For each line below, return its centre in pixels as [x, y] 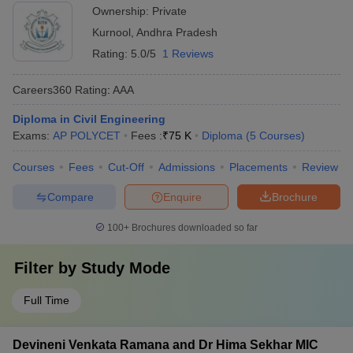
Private [169, 11]
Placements [258, 167]
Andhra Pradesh [177, 32]
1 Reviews [188, 54]
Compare [70, 197]
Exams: [33, 136]
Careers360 [42, 89]
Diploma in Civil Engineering [89, 119]
